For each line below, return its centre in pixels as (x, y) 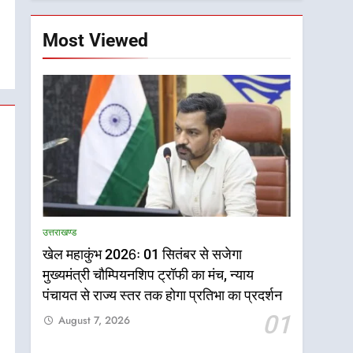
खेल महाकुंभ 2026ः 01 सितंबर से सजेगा (143, 255)
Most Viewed (96, 41)
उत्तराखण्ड (60, 233)
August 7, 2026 (95, 321)
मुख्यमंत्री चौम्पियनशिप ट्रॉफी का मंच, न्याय (149, 275)
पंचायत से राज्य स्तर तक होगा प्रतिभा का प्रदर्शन (163, 296)
